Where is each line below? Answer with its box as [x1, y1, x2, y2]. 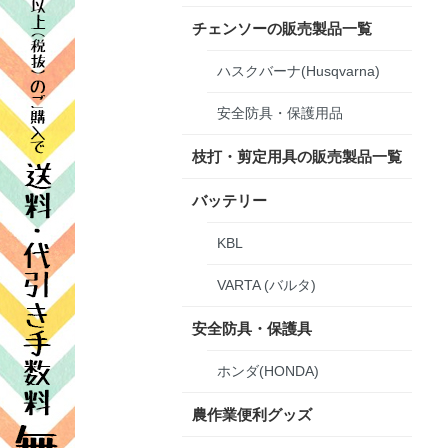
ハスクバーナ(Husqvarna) [217, 62, 380, 79]
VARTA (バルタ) [217, 276, 316, 293]
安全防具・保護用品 [217, 104, 343, 121]
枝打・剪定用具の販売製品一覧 [192, 147, 402, 165]
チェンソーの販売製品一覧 [192, 19, 372, 37]
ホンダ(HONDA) [217, 362, 319, 379]
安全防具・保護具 [192, 319, 312, 337]
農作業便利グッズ [192, 405, 312, 423]
